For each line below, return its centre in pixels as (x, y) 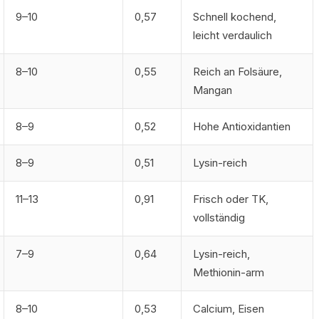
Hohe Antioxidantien (242, 126)
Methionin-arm (229, 272)
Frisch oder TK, (231, 199)
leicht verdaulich (232, 35)
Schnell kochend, (235, 17)
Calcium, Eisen (229, 309)
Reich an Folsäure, (237, 72)
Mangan (213, 90)
